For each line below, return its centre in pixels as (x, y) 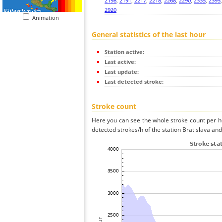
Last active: (120, 62)
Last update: (122, 72)
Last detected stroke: (134, 82)
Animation (48, 18)
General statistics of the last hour (149, 35)
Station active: (124, 52)
